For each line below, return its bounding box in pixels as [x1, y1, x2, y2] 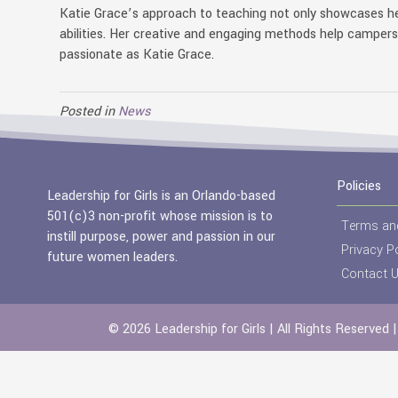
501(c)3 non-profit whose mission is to [46, 207, 273, 226]
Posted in [60, 102, 119, 121]
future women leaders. [46, 248, 178, 267]
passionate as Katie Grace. [60, 45, 215, 64]
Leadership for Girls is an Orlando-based [46, 187, 275, 205]
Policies [336, 177, 381, 195]
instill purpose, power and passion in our [46, 227, 275, 246]
